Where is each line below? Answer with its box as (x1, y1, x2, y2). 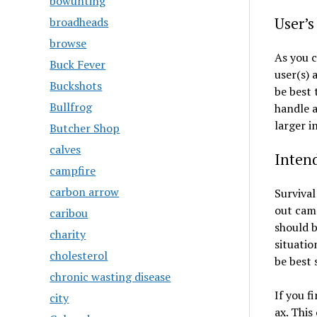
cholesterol (50, 248, 108, 263)
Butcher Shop (50, 120, 120, 136)
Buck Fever (50, 57, 106, 72)
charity (50, 226, 86, 242)
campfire (50, 163, 96, 178)
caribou (50, 205, 88, 221)
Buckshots (50, 78, 103, 93)
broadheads (50, 14, 109, 30)
